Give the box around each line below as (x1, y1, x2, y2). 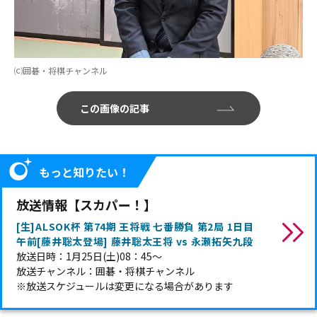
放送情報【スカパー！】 (16, 195, 156, 214)
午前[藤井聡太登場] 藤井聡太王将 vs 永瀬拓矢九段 (16, 234, 253, 248)
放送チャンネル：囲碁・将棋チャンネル (16, 264, 195, 278)
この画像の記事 (80, 101, 149, 115)
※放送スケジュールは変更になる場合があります (16, 279, 234, 293)
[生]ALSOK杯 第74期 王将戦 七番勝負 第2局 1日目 (16, 219, 265, 234)
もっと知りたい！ (39, 163, 129, 180)
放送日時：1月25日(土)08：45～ (16, 249, 162, 263)
